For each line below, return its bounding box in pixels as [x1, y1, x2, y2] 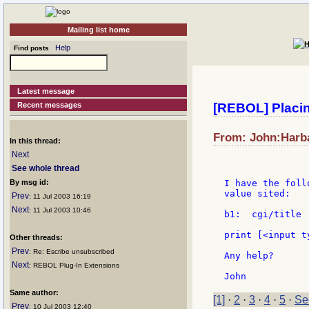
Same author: [10, 288, 59, 297]
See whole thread [12, 163, 79, 173]
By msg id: [10, 178, 49, 186]
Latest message [17, 87, 75, 95]
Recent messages [17, 101, 82, 109]
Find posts [10, 44, 49, 52]
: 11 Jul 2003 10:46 [29, 206, 91, 214]
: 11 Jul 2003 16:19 [29, 192, 91, 200]
